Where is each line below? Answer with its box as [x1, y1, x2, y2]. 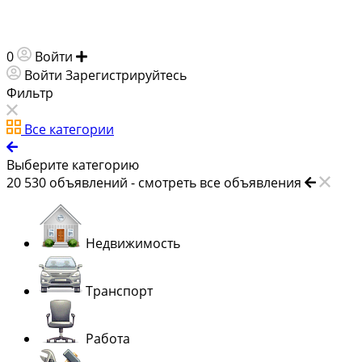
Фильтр [6, 84, 53, 103]
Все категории [24, 120, 114, 139]
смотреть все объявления [138, 174, 301, 192]
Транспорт [86, 282, 153, 301]
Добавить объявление [90, 48, 232, 66]
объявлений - [49, 174, 138, 192]
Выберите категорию [6, 156, 139, 175]
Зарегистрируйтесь [65, 66, 187, 85]
